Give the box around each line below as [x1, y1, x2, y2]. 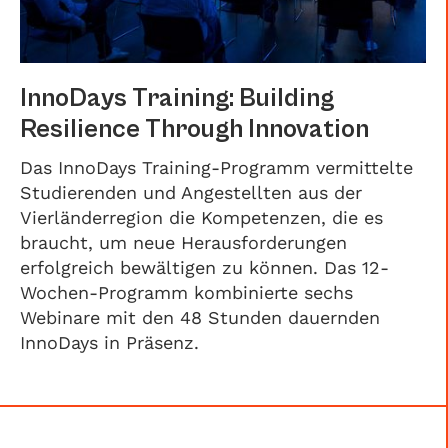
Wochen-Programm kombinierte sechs [20, 282, 353, 303]
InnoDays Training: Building [20, 83, 334, 113]
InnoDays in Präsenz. [20, 332, 199, 353]
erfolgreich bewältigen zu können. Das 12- [20, 257, 389, 278]
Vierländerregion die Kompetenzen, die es [20, 207, 383, 228]
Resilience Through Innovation [20, 114, 369, 144]
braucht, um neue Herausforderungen [20, 232, 347, 253]
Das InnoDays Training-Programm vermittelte [20, 157, 413, 178]
